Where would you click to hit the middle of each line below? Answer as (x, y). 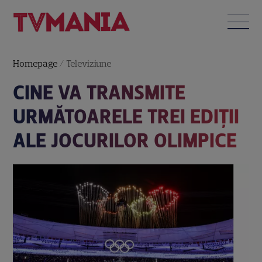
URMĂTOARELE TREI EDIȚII (126, 116)
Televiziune (89, 63)
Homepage (35, 63)
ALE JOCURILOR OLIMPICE (125, 140)
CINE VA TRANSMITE (99, 92)
